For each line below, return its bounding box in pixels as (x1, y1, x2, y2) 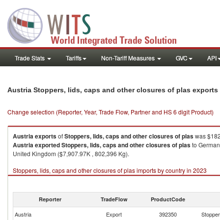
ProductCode (151, 195, 185, 203)
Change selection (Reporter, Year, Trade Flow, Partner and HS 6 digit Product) (7, 108, 214, 116)
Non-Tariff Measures (101, 54, 156, 62)
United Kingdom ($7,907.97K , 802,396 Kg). (13, 149, 129, 158)
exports (35, 132, 56, 140)
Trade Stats (15, 54, 46, 62)
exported (35, 140, 60, 149)
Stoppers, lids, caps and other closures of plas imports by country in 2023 (13, 166, 207, 174)
